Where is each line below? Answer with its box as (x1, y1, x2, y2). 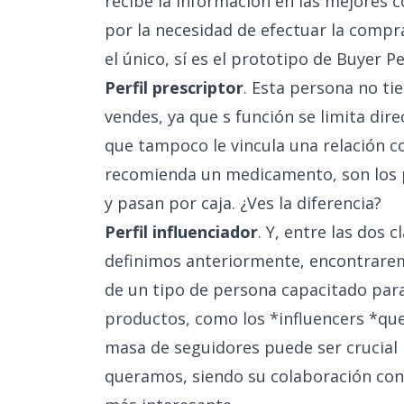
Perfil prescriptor (105, 77, 243, 98)
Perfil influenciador (105, 221, 258, 243)
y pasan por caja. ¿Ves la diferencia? (105, 192, 381, 214)
